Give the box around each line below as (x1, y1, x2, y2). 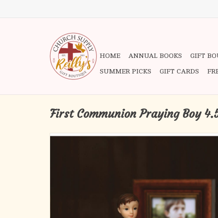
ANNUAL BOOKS (128, 52, 182, 59)
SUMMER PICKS (100, 68, 151, 75)
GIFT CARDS (160, 68, 199, 75)
